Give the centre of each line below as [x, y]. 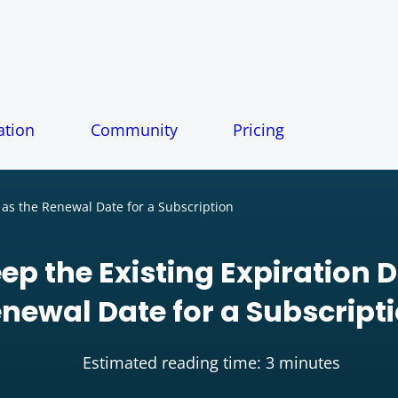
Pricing [259, 129]
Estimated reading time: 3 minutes [209, 362]
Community [134, 129]
